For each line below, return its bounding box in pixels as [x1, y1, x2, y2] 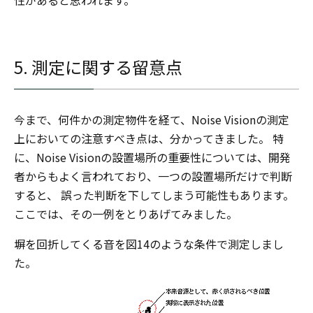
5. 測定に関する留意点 [14, 54, 182, 79]
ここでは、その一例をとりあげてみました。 [14, 205, 238, 222]
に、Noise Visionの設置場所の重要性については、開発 [14, 148, 291, 166]
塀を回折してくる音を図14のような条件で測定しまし [14, 235, 284, 252]
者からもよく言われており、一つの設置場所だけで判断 [14, 167, 292, 184]
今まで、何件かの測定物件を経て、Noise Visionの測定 [14, 110, 289, 128]
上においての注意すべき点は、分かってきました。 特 [14, 129, 284, 147]
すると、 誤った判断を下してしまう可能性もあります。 [14, 186, 294, 203]
